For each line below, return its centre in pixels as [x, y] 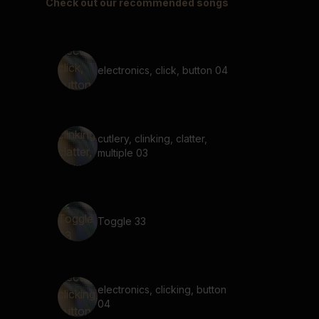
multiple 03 [123, 153]
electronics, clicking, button [162, 289]
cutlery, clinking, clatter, [152, 138]
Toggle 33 [122, 221]
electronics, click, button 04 [163, 70]
